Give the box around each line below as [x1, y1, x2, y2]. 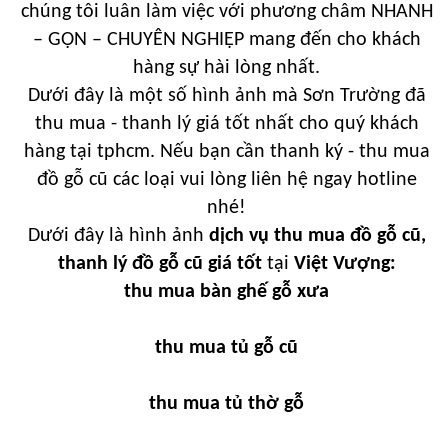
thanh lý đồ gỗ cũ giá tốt [57, 253, 262, 274]
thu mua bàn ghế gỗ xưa [124, 281, 329, 302]
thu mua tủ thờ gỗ [149, 393, 304, 414]
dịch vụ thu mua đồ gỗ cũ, [208, 225, 426, 246]
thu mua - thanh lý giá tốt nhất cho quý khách [34, 113, 419, 134]
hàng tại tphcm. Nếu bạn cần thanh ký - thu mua [23, 141, 430, 162]
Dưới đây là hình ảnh [27, 225, 209, 246]
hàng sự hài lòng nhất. [133, 57, 320, 78]
